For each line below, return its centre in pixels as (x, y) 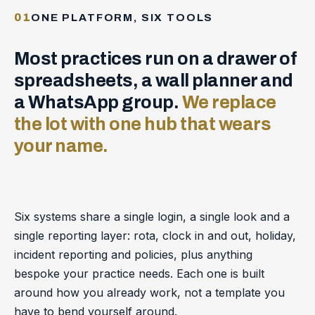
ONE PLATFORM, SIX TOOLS (122, 18)
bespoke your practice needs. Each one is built (139, 274)
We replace (229, 102)
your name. (61, 146)
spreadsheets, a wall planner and (154, 81)
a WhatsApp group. (98, 102)
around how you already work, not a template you (149, 293)
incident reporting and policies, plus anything (133, 255)
